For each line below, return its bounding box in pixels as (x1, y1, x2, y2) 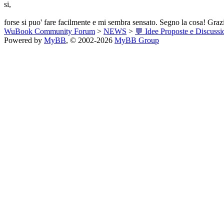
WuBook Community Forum (4, 26, 95, 35)
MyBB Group (114, 35, 159, 44)
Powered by (4, 35, 44, 44)
